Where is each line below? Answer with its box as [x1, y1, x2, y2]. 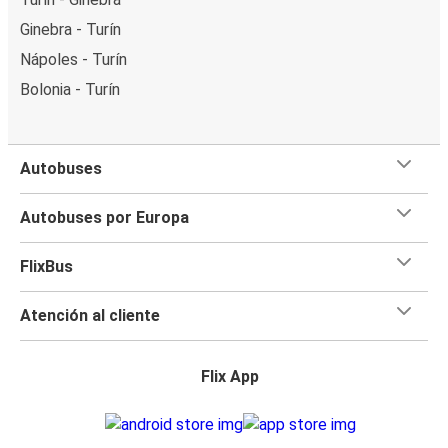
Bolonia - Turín [20, 79, 120, 99]
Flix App [201, 366, 259, 386]
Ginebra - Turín [20, 19, 121, 39]
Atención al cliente [20, 305, 160, 325]
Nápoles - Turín [20, 49, 127, 69]
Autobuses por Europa [20, 207, 189, 227]
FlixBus [20, 256, 73, 276]
